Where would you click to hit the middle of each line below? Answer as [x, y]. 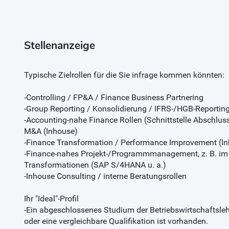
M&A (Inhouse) [51, 131]
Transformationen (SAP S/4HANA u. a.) [95, 165]
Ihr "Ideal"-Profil [51, 198]
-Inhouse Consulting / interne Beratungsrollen [105, 176]
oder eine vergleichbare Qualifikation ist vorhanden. [116, 221]
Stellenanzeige [59, 45]
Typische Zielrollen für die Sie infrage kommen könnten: [124, 75]
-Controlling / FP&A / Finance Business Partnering [113, 97]
